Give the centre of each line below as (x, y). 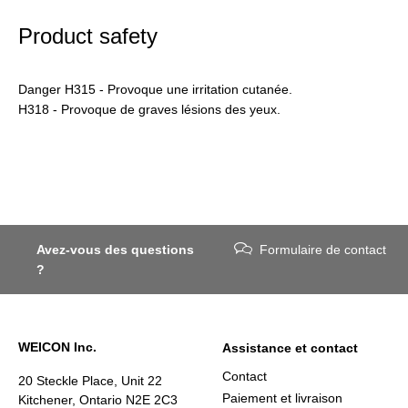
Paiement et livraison (282, 398)
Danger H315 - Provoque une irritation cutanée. (155, 89)
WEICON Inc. (57, 347)
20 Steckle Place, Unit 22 (90, 381)
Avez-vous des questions (115, 250)
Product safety (88, 36)
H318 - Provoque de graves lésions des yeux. (149, 109)
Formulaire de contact (323, 250)
